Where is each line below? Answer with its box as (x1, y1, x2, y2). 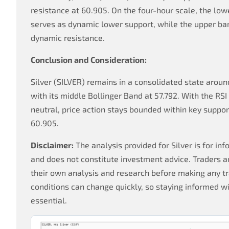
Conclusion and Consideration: (31, 55, 147, 64)
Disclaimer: (31, 140, 74, 150)
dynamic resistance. (31, 33, 105, 42)
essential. (31, 195, 67, 205)
